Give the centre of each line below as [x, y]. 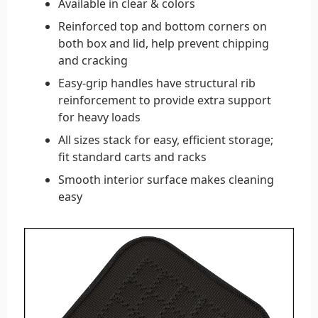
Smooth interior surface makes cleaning [166, 179]
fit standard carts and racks [132, 157]
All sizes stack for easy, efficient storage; [166, 139]
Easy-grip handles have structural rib [157, 83]
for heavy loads [99, 117]
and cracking [93, 60]
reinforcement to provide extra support [165, 100]
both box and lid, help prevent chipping [164, 43]
